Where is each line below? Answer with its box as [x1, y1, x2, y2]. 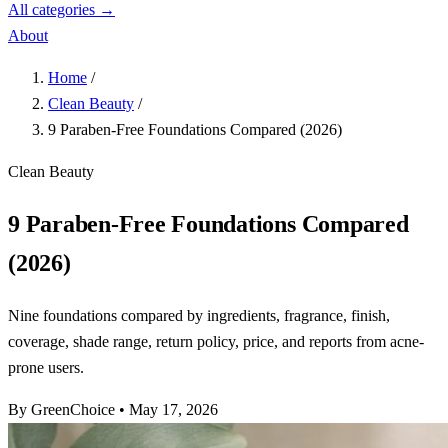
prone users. [8, 358, 84, 376]
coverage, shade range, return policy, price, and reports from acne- [8, 332, 424, 350]
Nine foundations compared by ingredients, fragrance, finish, [8, 306, 390, 324]
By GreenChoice [8, 400, 115, 418]
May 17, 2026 [129, 400, 218, 418]
